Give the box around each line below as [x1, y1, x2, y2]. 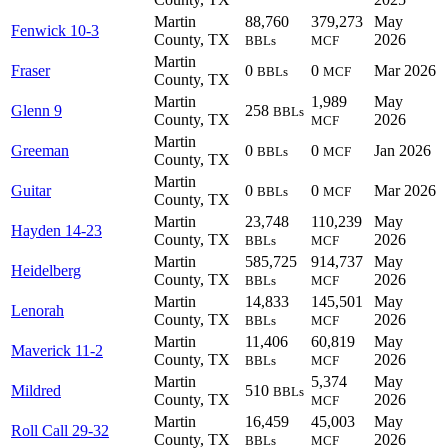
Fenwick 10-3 [11, 22, 99, 40]
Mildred [11, 382, 61, 400]
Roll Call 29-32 [11, 422, 109, 440]
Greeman [11, 142, 69, 160]
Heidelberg [11, 262, 81, 280]
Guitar [11, 182, 51, 200]
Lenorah [11, 302, 64, 320]
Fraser [11, 62, 50, 80]
